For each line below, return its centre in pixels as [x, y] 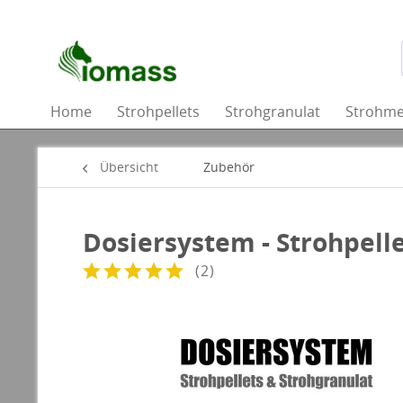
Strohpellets [158, 112]
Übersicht [129, 167]
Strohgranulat [273, 112]
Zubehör [229, 167]
